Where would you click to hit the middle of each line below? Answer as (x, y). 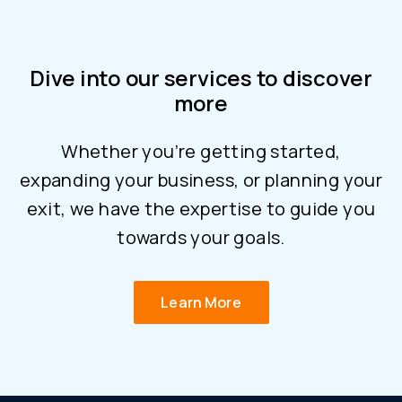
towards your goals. (201, 238)
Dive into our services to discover (201, 78)
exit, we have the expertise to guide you (201, 209)
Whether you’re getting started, (201, 152)
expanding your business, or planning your (201, 180)
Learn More (201, 303)
